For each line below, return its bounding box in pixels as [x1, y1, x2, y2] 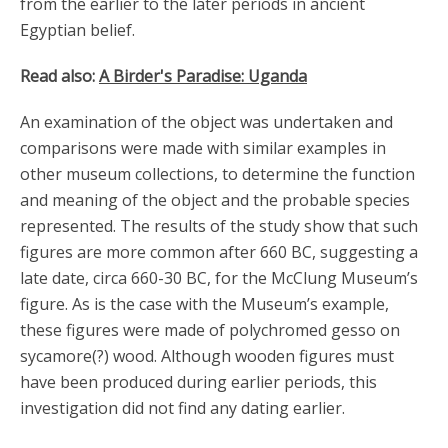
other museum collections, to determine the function [20, 163, 415, 185]
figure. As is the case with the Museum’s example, [20, 293, 389, 315]
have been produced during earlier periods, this [20, 371, 377, 393]
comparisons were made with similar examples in [20, 137, 386, 159]
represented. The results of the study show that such [20, 215, 418, 237]
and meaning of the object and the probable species [20, 189, 410, 211]
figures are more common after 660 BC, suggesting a [20, 241, 418, 263]
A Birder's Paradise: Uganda [99, 65, 307, 87]
